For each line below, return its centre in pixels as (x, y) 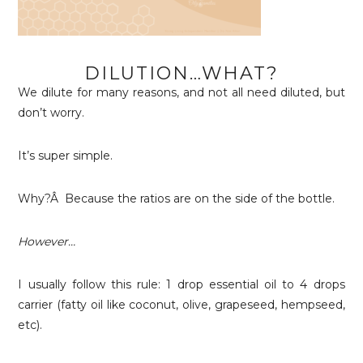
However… (47, 241)
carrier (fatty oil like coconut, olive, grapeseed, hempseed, (181, 305)
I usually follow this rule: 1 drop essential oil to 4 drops (181, 284)
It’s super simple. (66, 156)
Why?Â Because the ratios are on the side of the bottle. (177, 199)
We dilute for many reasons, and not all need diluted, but (181, 92)
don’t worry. (51, 113)
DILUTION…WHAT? (181, 73)
